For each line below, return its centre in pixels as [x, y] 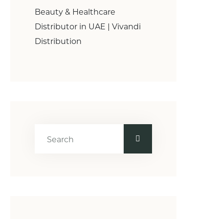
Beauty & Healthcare [75, 12]
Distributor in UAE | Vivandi [88, 27]
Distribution [58, 41]
